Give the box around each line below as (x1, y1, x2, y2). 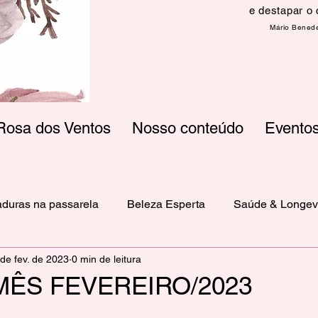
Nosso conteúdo (132, 119, 243, 137)
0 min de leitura (72, 253, 141, 265)
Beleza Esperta (127, 197, 205, 211)
